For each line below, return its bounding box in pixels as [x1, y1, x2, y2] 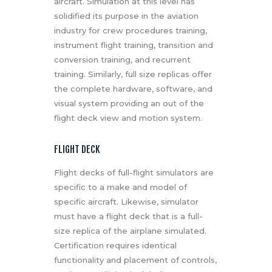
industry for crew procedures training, [54, 25, 207, 36]
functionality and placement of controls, [54, 255, 217, 265]
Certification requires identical [54, 240, 177, 251]
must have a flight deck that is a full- [54, 211, 203, 222]
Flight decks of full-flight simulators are [54, 168, 214, 178]
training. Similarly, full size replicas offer [54, 69, 212, 80]
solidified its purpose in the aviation [54, 11, 199, 21]
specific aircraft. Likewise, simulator [54, 197, 199, 207]
